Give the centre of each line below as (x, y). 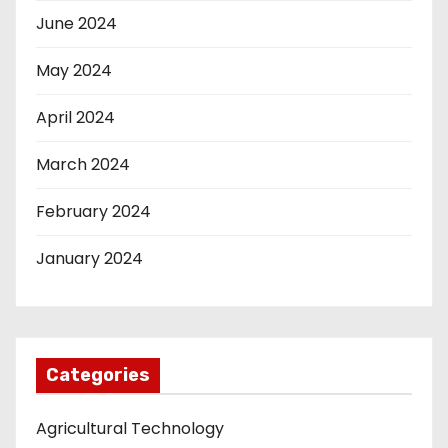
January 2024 (89, 258)
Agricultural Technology (130, 428)
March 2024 (83, 164)
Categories (98, 374)
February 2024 (93, 211)
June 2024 (76, 23)
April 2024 (75, 117)
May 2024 (74, 70)
